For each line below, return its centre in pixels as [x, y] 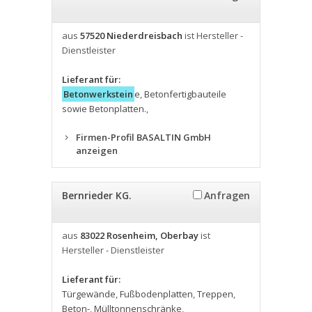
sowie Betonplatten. [104, 109]
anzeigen [97, 150]
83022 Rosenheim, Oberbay [139, 235]
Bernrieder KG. [97, 195]
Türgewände [89, 294]
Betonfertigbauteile [185, 94]
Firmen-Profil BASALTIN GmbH [143, 137]
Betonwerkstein [98, 94]
